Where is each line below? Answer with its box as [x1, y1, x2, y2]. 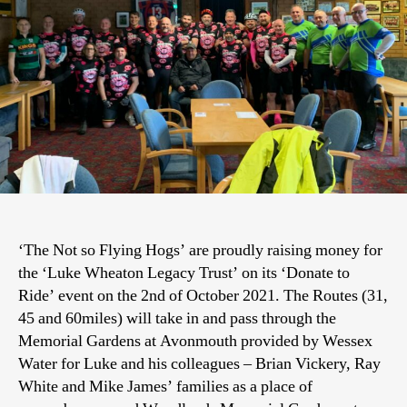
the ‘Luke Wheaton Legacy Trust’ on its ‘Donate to [18, 262, 350, 283]
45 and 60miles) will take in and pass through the [18, 307, 336, 329]
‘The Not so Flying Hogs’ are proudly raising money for [18, 239, 382, 261]
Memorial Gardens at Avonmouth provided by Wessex [18, 330, 372, 352]
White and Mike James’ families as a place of [18, 375, 313, 397]
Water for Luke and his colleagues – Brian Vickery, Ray [18, 352, 381, 374]
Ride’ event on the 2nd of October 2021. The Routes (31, [18, 284, 388, 306]
